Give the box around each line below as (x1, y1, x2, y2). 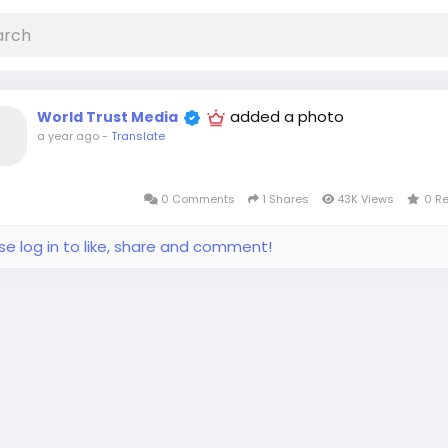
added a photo (230, 106, 344, 127)
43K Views (333, 191, 397, 207)
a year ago (37, 128, 99, 144)
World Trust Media (37, 107, 178, 127)
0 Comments (157, 191, 238, 207)
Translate (111, 128, 165, 144)
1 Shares (258, 191, 312, 207)
